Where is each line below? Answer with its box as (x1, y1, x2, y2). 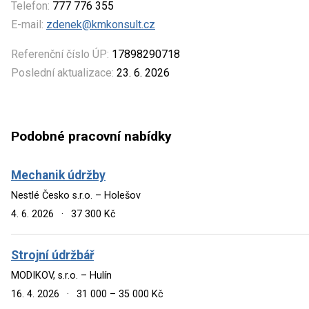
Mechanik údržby (11, 168, 106, 182)
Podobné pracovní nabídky (11, 128, 172, 145)
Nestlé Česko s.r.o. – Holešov (11, 189, 141, 201)
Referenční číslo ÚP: (11, 47, 109, 61)
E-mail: (11, 17, 43, 31)
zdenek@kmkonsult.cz (46, 17, 155, 31)
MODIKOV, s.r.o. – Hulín (11, 269, 112, 281)
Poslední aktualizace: (11, 66, 114, 79)
